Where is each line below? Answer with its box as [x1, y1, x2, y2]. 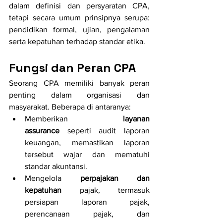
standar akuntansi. [25, 162, 89, 171]
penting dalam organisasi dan [9, 91, 150, 100]
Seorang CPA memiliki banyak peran [9, 79, 150, 88]
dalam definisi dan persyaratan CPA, [9, 1, 150, 10]
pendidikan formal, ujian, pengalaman [9, 25, 150, 34]
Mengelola [25, 174, 80, 183]
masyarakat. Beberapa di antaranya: [9, 103, 131, 111]
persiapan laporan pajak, [25, 198, 150, 207]
